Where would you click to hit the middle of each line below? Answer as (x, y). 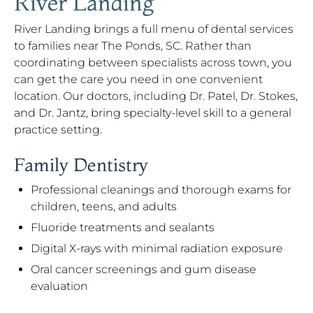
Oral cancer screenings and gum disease (144, 269)
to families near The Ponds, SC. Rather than (133, 46)
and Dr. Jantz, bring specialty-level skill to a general (153, 113)
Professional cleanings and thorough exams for (161, 190)
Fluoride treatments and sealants (123, 227)
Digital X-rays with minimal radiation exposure (157, 248)
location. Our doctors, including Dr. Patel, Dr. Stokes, (156, 96)
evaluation (59, 286)
